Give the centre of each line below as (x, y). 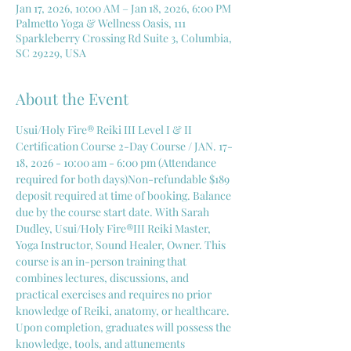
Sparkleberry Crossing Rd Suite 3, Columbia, (124, 38)
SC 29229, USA (51, 53)
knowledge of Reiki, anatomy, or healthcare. (124, 311)
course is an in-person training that (102, 261)
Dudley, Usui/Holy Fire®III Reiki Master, (114, 228)
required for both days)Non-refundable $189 (124, 179)
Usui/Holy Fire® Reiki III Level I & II (105, 130)
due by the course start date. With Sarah (114, 212)
